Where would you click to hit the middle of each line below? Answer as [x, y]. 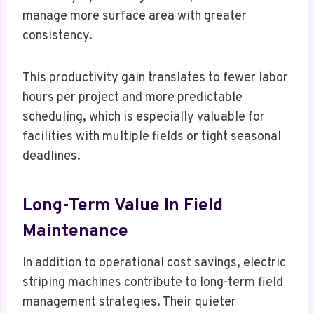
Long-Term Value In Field [123, 206]
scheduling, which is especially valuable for [144, 118]
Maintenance [75, 232]
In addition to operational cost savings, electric [154, 264]
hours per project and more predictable [132, 98]
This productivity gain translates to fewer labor [155, 78]
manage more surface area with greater [135, 17]
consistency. [57, 36]
